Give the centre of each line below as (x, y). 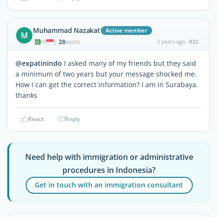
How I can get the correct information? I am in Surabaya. (107, 84)
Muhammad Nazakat (67, 30)
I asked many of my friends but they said (129, 63)
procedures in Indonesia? (109, 170)
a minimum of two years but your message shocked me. (106, 74)
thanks (26, 95)
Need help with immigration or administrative (109, 157)
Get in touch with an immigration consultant (109, 185)
